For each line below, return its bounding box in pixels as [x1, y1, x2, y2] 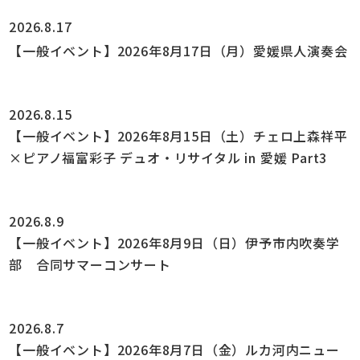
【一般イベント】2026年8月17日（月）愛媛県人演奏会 [9, 40, 348, 60]
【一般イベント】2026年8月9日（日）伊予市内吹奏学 [9, 232, 340, 252]
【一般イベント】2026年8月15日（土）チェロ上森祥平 [9, 125, 348, 145]
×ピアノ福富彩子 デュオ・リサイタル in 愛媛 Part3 [9, 147, 328, 167]
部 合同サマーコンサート [9, 254, 171, 274]
